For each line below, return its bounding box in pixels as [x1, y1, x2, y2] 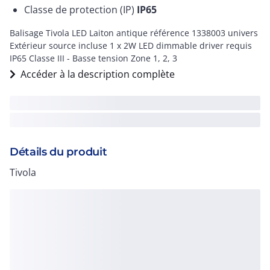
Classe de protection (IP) [24, 3, 137, 16]
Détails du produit [10, 145, 107, 159]
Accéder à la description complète [20, 67, 175, 81]
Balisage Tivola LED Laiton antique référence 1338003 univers [10, 27, 258, 39]
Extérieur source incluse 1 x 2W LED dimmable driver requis [10, 40, 252, 51]
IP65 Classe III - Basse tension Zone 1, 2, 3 [10, 52, 177, 64]
